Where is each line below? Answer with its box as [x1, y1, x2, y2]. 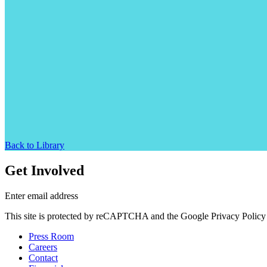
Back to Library [5, 139, 64, 150]
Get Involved [5, 162, 84, 178]
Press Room [29, 231, 74, 241]
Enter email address [5, 190, 78, 201]
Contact [29, 252, 58, 263]
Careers [29, 241, 57, 252]
